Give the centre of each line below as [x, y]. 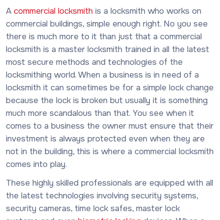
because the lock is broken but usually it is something [107, 100]
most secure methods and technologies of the [94, 62]
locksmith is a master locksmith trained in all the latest [108, 49]
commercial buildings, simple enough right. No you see [107, 24]
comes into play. [36, 164]
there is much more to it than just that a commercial [104, 36]
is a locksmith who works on [147, 11]
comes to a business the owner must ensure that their [110, 126]
